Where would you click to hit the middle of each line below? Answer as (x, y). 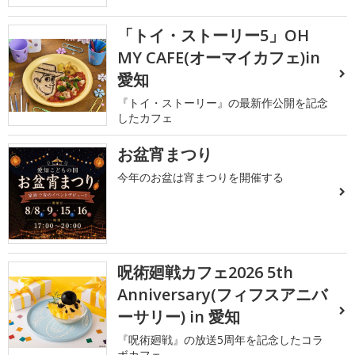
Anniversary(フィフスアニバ (223, 295)
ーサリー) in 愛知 (179, 317)
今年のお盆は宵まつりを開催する (201, 177)
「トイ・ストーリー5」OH (214, 36)
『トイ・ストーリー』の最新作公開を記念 (223, 103)
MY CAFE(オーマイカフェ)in (219, 58)
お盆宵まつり (165, 154)
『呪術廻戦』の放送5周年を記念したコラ (221, 340)
